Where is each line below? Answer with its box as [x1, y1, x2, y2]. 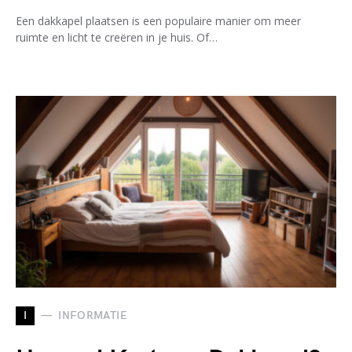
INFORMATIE [58, 309, 127, 323]
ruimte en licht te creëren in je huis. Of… [16, 29, 218, 45]
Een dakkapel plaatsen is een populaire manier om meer [16, 13, 301, 28]
